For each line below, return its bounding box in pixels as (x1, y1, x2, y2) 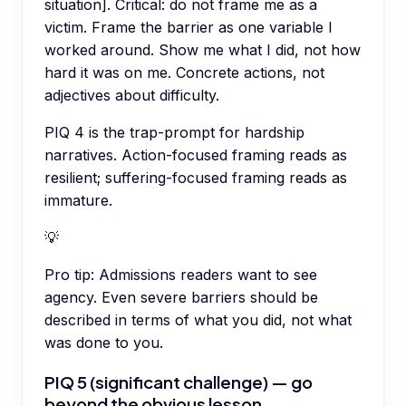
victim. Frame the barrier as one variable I (44, 17, 333, 36)
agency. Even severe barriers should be (44, 287, 318, 306)
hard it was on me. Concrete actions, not (44, 63, 324, 82)
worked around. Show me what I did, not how (44, 40, 361, 59)
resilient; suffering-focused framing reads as (44, 168, 347, 187)
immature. (44, 190, 112, 209)
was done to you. (44, 333, 163, 352)
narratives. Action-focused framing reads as (44, 145, 347, 164)
